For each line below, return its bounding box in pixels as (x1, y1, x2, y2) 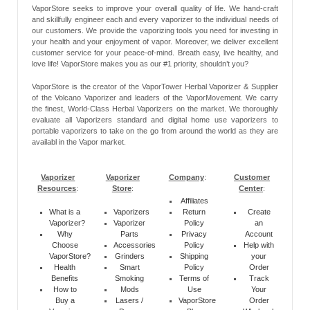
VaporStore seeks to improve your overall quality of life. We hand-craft (32, 3, 278, 12)
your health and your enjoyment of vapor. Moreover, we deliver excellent (32, 37, 278, 46)
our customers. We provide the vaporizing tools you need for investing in (32, 26, 278, 35)
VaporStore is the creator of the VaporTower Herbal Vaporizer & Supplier (32, 82, 278, 91)
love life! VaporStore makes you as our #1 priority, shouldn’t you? (32, 59, 248, 68)
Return (183, 207, 206, 216)
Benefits (51, 273, 79, 282)
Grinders (114, 251, 145, 260)
